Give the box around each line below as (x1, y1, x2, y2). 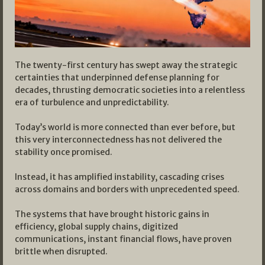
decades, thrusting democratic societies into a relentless (15, 85, 245, 96)
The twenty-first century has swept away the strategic (15, 60, 237, 71)
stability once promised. (15, 147, 112, 158)
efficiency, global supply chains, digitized (15, 221, 178, 232)
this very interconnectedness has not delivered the (15, 134, 222, 146)
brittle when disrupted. (15, 246, 108, 257)
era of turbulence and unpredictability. (15, 97, 169, 108)
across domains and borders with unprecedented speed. (15, 184, 240, 195)
